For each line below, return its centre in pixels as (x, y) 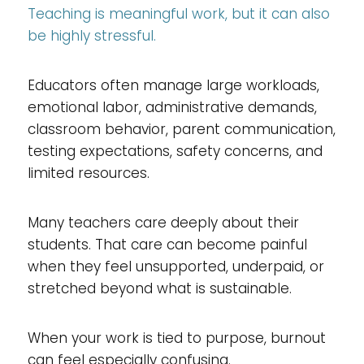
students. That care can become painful (167, 244)
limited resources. (88, 173)
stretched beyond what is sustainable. (159, 288)
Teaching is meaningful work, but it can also (178, 13)
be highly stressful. (91, 35)
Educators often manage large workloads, (173, 85)
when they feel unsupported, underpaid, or (175, 266)
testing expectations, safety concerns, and (175, 151)
